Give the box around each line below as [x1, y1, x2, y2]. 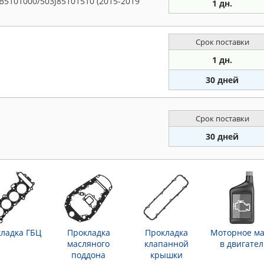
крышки [150, 249, 183, 261]
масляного [67, 238, 110, 250]
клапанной [144, 238, 189, 250]
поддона [71, 249, 105, 261]
